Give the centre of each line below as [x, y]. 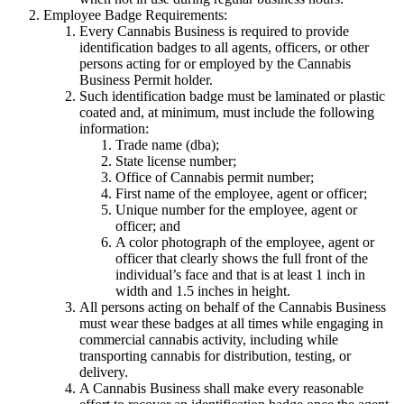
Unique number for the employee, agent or [236, 210]
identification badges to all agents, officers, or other [224, 48]
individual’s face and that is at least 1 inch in [240, 275]
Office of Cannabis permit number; [215, 178]
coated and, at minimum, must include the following [227, 113]
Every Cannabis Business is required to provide [214, 32]
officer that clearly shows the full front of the [242, 259]
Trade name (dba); [167, 145]
